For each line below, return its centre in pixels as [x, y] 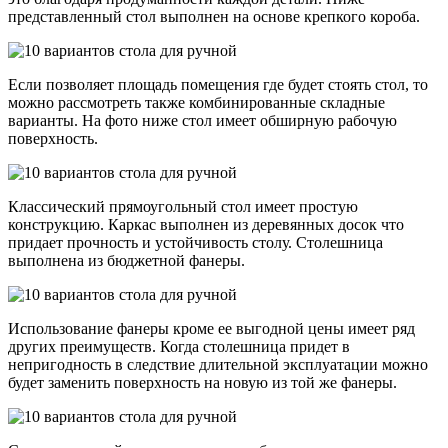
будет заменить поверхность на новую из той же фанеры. [202, 382]
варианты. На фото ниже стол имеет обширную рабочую [202, 120]
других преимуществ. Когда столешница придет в [179, 346]
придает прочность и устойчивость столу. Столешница [195, 242]
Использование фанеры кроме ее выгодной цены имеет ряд [211, 328]
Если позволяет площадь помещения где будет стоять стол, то [218, 84]
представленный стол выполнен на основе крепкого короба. [214, 16]
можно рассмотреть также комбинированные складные [196, 102]
